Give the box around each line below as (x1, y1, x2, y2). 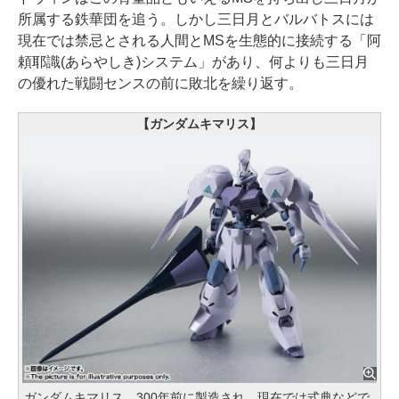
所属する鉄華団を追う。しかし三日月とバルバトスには (18, 11, 374, 27)
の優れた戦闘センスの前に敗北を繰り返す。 (18, 75, 303, 91)
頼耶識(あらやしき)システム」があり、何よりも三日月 (18, 53, 369, 69)
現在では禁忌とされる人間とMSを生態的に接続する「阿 (18, 32, 381, 48)
